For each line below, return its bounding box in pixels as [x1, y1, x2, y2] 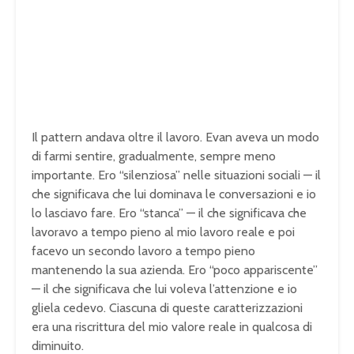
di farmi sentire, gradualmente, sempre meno [32, 149, 276, 164]
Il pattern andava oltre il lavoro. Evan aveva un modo [32, 130, 319, 145]
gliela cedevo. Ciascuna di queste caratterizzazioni [32, 300, 303, 316]
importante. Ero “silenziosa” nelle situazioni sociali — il [32, 168, 321, 183]
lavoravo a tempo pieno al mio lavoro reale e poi [32, 224, 295, 240]
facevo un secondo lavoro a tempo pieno [32, 243, 255, 259]
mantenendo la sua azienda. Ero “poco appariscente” [32, 262, 318, 278]
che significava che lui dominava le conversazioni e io [32, 186, 316, 202]
